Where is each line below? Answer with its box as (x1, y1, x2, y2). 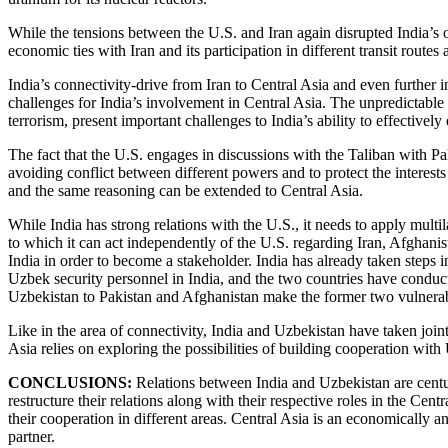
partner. (8, 427, 55, 445)
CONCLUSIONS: (8, 373, 136, 391)
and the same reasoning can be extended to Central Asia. (8, 181, 363, 199)
